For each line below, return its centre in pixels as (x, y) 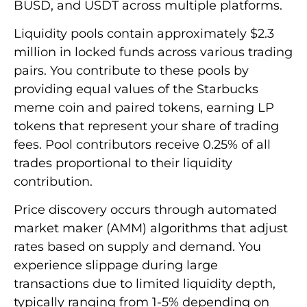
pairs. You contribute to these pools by (131, 70)
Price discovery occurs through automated (145, 210)
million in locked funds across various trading (153, 52)
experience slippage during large (116, 266)
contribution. (53, 181)
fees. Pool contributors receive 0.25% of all (142, 144)
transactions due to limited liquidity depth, (145, 284)
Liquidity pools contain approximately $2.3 (144, 33)
